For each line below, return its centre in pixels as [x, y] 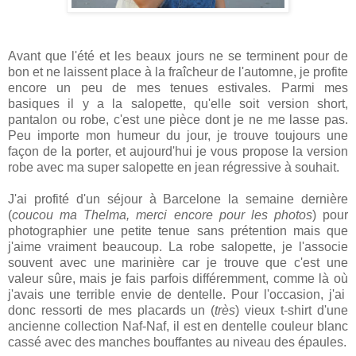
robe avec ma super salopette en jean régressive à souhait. [174, 167]
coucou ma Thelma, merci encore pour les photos [162, 215]
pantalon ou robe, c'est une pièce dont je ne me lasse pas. [178, 119]
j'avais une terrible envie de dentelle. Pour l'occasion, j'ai [178, 294]
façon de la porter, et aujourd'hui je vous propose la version [178, 151]
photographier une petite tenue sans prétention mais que [178, 230]
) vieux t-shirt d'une [292, 310]
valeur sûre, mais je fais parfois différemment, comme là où [178, 278]
